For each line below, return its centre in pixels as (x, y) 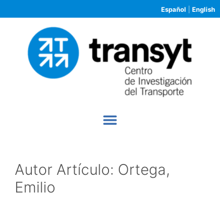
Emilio (35, 187)
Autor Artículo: (66, 169)
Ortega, (144, 169)
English (204, 9)
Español (174, 9)
